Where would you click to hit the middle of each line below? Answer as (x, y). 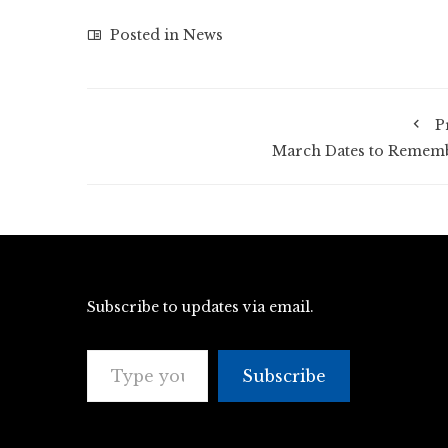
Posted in (144, 34)
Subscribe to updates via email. (200, 306)
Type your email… (111, 348)
